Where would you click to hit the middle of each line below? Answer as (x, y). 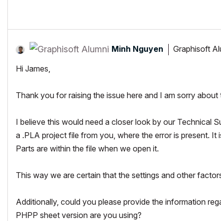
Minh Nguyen (137, 49)
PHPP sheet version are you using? (79, 215)
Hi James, (33, 68)
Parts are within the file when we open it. (87, 148)
